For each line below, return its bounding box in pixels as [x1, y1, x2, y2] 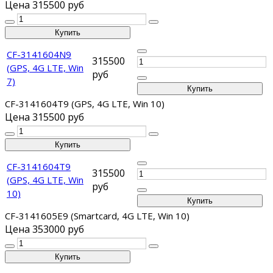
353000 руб [32, 222, 84, 236]
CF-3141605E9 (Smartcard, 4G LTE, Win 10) [5, 210, 190, 222]
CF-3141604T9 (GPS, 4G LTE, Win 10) [5, 97, 165, 110]
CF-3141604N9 [7, 48, 71, 61]
